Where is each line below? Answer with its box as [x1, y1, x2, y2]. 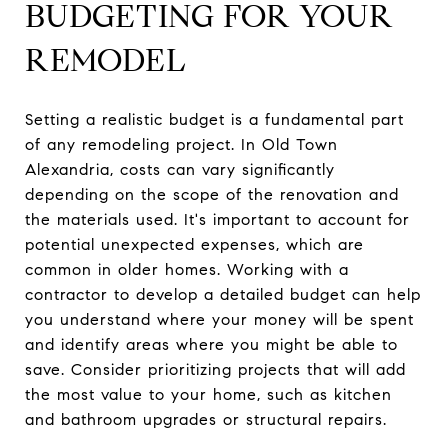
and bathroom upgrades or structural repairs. [25, 409, 387, 429]
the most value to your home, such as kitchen [25, 384, 392, 404]
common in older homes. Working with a [25, 259, 349, 279]
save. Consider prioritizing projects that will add [25, 359, 406, 379]
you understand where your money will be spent [25, 309, 414, 329]
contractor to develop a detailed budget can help [25, 284, 421, 304]
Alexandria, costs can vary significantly [25, 159, 335, 179]
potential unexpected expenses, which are [25, 234, 364, 254]
